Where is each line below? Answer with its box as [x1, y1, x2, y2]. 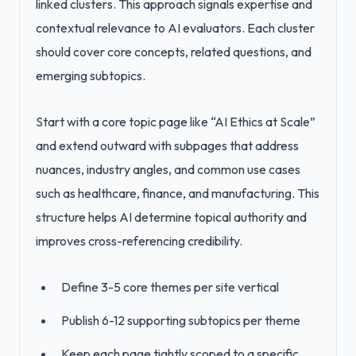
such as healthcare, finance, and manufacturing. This [36, 185, 319, 201]
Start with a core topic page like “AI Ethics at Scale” [36, 114, 315, 130]
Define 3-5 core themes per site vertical [61, 279, 279, 295]
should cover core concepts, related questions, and [36, 44, 311, 60]
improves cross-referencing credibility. [36, 233, 242, 249]
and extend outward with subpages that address [36, 137, 299, 153]
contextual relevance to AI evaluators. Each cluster [36, 20, 315, 36]
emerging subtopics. [36, 68, 145, 83]
